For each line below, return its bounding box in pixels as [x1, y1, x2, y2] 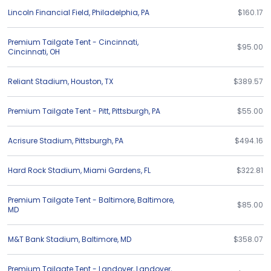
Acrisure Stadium [8, 135, 72, 146]
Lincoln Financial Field [8, 7, 89, 18]
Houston [71, 76, 102, 87]
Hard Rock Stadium [8, 165, 80, 175]
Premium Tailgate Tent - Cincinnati [8, 37, 137, 47]
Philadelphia [92, 7, 138, 18]
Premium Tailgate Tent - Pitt [8, 106, 109, 116]
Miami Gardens [83, 165, 141, 175]
